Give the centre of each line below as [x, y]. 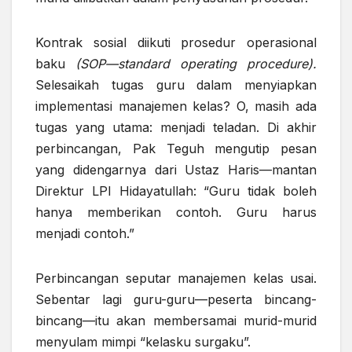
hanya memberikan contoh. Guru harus [176, 213]
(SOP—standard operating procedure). [196, 64]
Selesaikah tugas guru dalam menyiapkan [176, 85]
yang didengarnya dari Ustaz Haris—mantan [176, 170]
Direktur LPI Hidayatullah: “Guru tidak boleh [176, 191]
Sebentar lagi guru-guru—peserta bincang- [176, 300]
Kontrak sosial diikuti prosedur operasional [176, 43]
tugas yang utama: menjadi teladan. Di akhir [176, 128]
